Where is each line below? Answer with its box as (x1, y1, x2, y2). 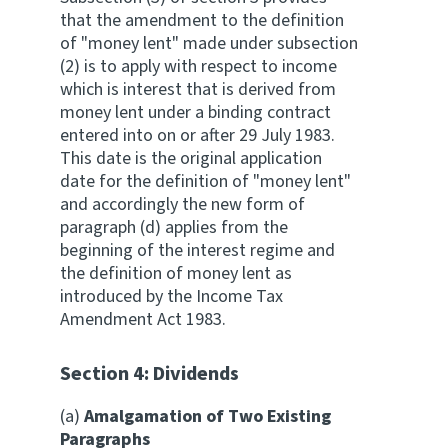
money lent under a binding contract (60, 100, 331, 125)
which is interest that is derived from (60, 77, 336, 102)
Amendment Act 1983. (60, 307, 226, 332)
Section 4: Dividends (60, 360, 239, 388)
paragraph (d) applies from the (60, 215, 288, 240)
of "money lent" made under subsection (60, 31, 358, 56)
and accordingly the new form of (60, 192, 305, 217)
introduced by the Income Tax (60, 284, 283, 309)
